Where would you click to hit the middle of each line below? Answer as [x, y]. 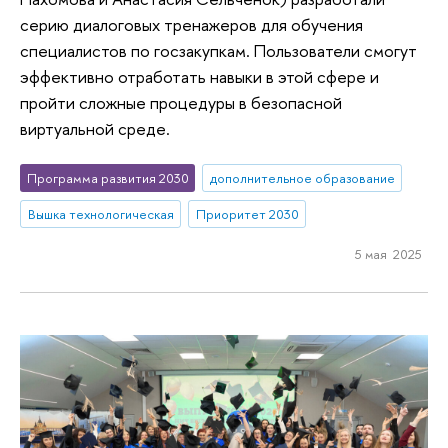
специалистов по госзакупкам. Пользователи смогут [218, 51]
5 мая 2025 [388, 253]
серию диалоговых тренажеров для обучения [191, 25]
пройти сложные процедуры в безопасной [181, 103]
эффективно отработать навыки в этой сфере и [199, 77]
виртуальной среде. [95, 129]
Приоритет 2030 [247, 213]
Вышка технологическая [100, 213]
